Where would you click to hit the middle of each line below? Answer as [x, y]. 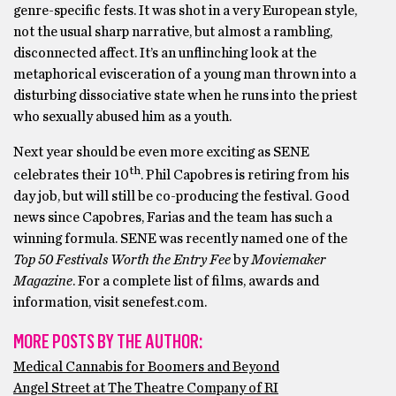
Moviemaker [289, 259]
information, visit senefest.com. [110, 302]
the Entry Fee [191, 259]
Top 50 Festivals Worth [81, 259]
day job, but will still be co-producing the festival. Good [181, 196]
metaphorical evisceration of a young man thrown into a [185, 74]
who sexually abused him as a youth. [122, 116]
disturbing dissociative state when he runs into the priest [185, 95]
